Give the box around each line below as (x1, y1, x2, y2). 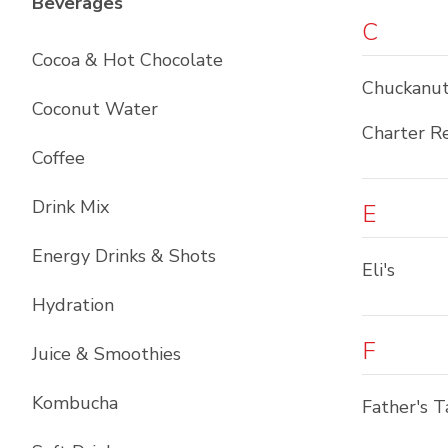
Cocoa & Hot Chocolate (32, 48, 223, 72)
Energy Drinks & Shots (32, 244, 216, 268)
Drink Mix (32, 195, 109, 219)
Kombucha (32, 391, 118, 415)
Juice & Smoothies (32, 342, 181, 366)
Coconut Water (32, 97, 158, 121)
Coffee (32, 146, 85, 170)
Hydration (32, 293, 114, 317)
